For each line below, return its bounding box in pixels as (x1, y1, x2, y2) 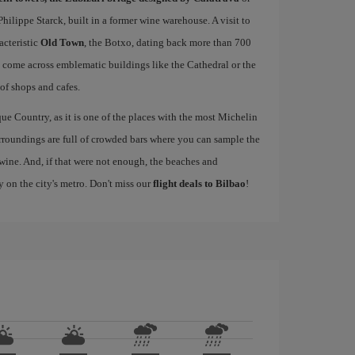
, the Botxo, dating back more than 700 (83, 36, 251, 48)
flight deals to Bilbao (152, 177, 246, 189)
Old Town (40, 36, 84, 48)
